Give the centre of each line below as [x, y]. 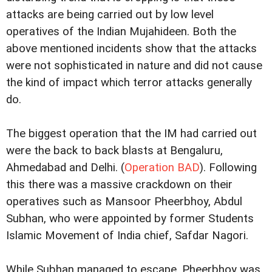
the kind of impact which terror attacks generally [129, 83]
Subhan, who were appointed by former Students [130, 219]
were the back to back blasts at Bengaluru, [114, 151]
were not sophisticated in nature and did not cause [134, 66]
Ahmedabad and [48, 168]
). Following [228, 168]
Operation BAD [162, 168]
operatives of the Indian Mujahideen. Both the [121, 32]
